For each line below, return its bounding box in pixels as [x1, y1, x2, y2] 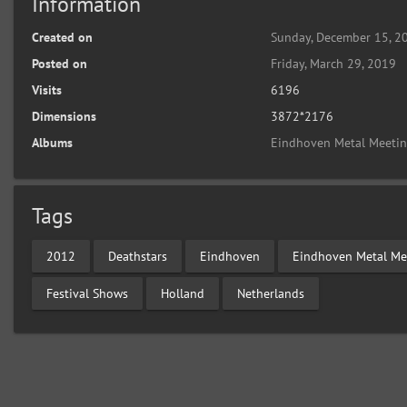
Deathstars [108, 247, 167, 264]
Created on [32, 29, 93, 45]
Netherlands [237, 284, 304, 302]
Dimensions [32, 108, 96, 124]
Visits [32, 82, 62, 98]
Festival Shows [46, 284, 128, 302]
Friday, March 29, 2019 [271, 55, 397, 72]
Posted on [32, 55, 87, 72]
